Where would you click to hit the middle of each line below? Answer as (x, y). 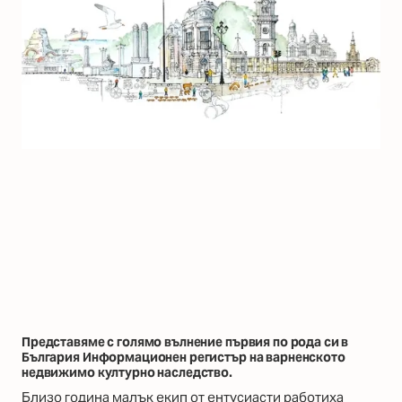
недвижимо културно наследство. (127, 373)
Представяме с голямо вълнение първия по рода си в (185, 342)
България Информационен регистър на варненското (184, 358)
